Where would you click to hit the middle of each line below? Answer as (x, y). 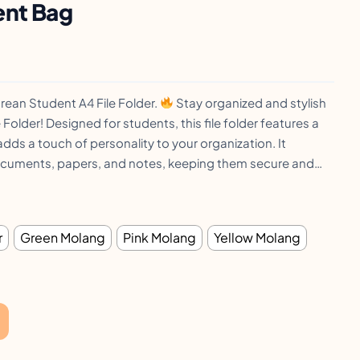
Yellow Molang (257, 237)
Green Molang (63, 237)
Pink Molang (160, 237)
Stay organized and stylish (250, 102)
